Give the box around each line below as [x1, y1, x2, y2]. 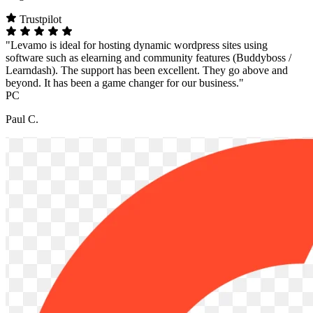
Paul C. [6, 112, 38, 125]
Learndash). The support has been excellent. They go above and [6, 64, 288, 76]
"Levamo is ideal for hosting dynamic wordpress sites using [6, 38, 268, 51]
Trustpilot [17, 13, 61, 25]
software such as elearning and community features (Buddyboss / [6, 51, 291, 64]
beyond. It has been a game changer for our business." [6, 76, 244, 89]
